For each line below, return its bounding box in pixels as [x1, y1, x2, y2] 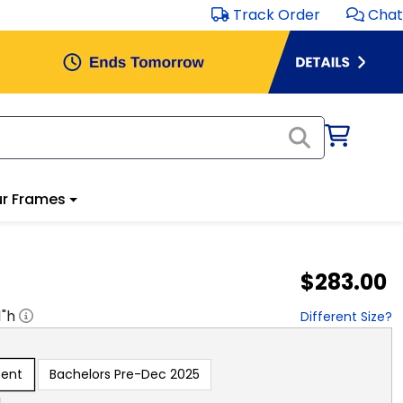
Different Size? [300, 307, 392, 326]
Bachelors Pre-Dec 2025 [49, 364, 200, 383]
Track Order [233, 4, 320, 25]
